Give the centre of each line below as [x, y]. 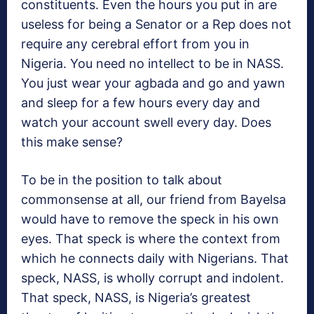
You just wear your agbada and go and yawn [153, 83]
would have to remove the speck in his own [150, 219]
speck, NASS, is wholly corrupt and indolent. [152, 278]
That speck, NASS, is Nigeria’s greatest [136, 298]
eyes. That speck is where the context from [151, 239]
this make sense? [72, 142]
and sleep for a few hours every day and [141, 103]
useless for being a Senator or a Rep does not [156, 25]
